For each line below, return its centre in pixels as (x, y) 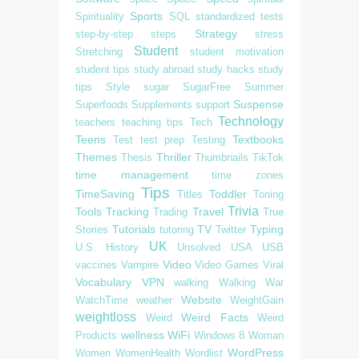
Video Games (227, 264)
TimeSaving (105, 194)
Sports (147, 16)
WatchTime (102, 300)
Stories (92, 229)
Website (201, 299)
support (213, 104)
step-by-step (104, 34)
